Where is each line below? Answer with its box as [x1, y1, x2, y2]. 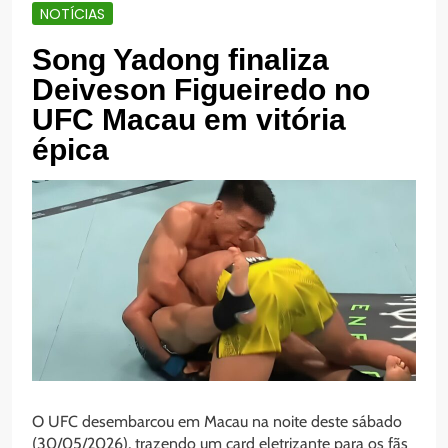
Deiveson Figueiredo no [32, 73, 370, 107]
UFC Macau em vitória [32, 103, 346, 137]
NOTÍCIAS [40, 3, 105, 24]
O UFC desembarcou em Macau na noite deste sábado [32, 412, 402, 432]
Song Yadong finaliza [32, 43, 329, 77]
